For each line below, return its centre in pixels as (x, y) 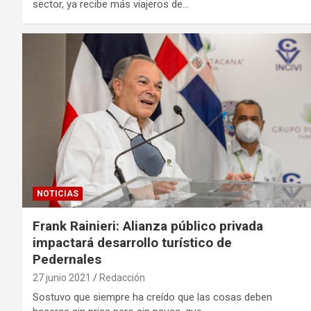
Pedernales (67, 259)
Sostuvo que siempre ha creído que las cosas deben (152, 297)
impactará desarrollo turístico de (132, 242)
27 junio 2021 (62, 277)
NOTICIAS (58, 193)
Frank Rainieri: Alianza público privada (148, 226)
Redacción (122, 277)
